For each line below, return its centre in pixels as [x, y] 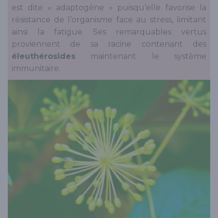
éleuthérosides [44, 56]
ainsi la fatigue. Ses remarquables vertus [109, 32]
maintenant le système [141, 56]
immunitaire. [36, 68]
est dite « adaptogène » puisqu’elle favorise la [109, 7]
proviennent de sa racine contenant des [109, 44]
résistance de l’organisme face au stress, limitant [109, 19]
